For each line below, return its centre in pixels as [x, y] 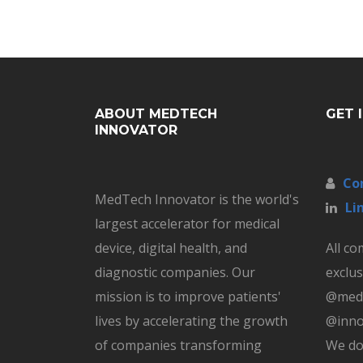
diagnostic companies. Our [175, 272]
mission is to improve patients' [188, 296]
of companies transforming [178, 345]
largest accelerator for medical [187, 223]
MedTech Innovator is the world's [197, 199]
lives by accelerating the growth [191, 320]
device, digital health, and [171, 248]
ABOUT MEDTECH [156, 113]
